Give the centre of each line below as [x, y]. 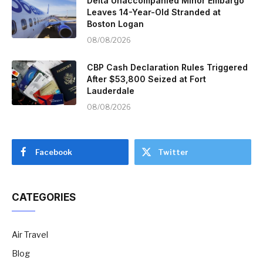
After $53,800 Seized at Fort [146, 79]
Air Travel [30, 235]
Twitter [173, 152]
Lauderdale [111, 91]
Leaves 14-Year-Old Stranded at [154, 12]
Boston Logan [115, 24]
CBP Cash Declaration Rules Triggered [167, 68]
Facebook [54, 152]
